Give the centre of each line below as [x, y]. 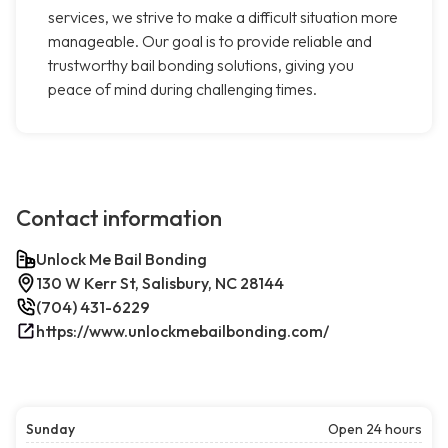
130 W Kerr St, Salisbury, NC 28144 [160, 283]
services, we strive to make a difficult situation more [223, 17]
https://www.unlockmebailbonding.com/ [182, 331]
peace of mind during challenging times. [182, 89]
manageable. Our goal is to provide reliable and [210, 41]
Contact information [119, 218]
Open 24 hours [375, 429]
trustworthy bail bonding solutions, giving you [201, 65]
